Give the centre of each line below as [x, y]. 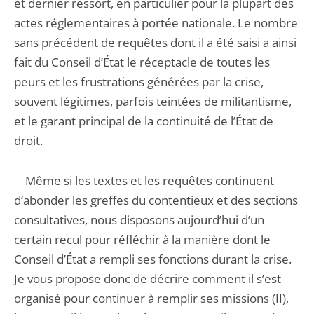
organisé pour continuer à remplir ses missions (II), [151, 298]
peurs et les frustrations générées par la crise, [139, 82]
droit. [28, 141]
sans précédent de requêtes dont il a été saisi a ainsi [155, 42]
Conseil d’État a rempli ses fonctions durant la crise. [153, 259]
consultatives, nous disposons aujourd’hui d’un [139, 220]
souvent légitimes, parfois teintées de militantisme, [153, 101]
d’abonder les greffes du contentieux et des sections [156, 200]
